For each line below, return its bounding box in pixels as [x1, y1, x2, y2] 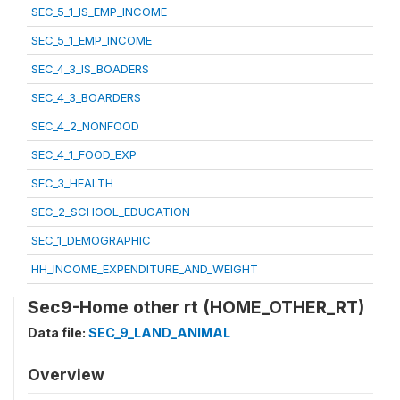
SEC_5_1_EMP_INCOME [31, 32, 152, 47]
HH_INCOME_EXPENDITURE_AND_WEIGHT [31, 261, 258, 276]
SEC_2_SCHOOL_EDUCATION [31, 204, 190, 219]
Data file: [28, 324, 88, 340]
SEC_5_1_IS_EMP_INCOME [31, 4, 167, 19]
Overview [28, 364, 104, 384]
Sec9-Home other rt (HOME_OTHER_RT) [28, 296, 364, 318]
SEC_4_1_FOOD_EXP [31, 146, 137, 162]
